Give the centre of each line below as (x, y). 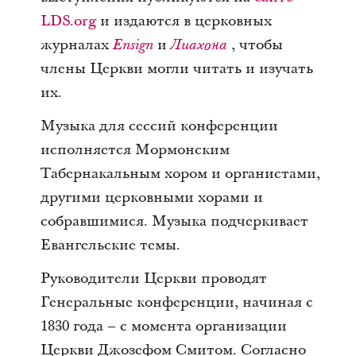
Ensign (133, 45)
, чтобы (257, 44)
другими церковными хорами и (151, 197)
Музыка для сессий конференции (159, 126)
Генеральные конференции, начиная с (176, 302)
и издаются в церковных (184, 21)
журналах (76, 44)
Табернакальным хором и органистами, (180, 173)
